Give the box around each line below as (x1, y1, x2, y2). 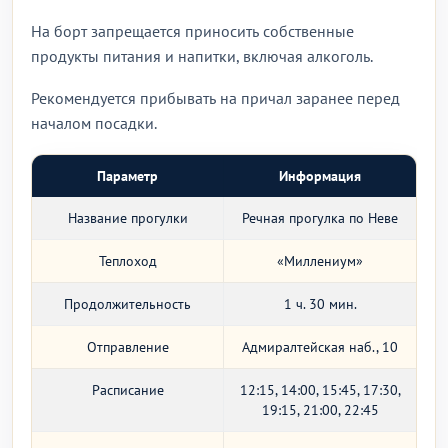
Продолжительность (64, 295, 191, 313)
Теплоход (98, 252, 157, 270)
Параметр (97, 167, 158, 185)
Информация (279, 167, 361, 185)
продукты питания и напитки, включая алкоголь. (31, 46, 373, 66)
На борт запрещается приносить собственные (31, 21, 354, 41)
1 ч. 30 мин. (283, 295, 357, 313)
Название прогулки (67, 209, 188, 227)
